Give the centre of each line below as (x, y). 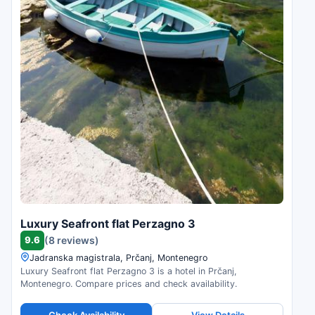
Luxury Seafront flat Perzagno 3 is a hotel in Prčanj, (129, 271)
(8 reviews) (72, 240)
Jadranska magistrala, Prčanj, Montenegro (118, 257)
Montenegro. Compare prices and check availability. (129, 283)
